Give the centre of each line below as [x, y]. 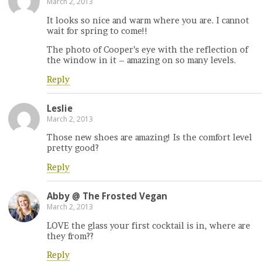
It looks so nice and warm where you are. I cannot [148, 20]
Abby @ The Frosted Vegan [107, 196]
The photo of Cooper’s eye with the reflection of [147, 50]
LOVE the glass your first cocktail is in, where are [149, 225]
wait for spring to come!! [97, 31]
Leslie [60, 108]
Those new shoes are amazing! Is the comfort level [149, 138]
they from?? [70, 236]
